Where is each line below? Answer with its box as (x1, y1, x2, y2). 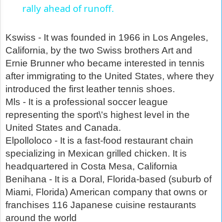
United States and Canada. (5, 122, 121, 133)
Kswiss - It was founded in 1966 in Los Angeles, (5, 32, 208, 43)
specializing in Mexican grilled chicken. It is (5, 148, 187, 159)
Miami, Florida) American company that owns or (5, 187, 207, 198)
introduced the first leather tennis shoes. (5, 84, 175, 95)
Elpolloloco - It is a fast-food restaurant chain (5, 135, 193, 146)
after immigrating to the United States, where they (5, 71, 214, 82)
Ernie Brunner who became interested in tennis (5, 58, 205, 69)
